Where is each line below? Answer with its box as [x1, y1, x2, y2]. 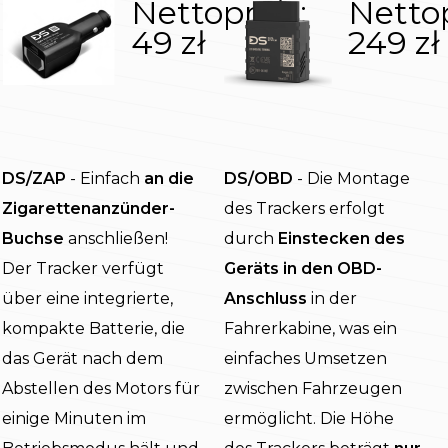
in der [307, 289, 357, 309]
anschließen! [64, 229, 168, 249]
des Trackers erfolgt [224, 199, 385, 219]
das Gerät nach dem [2, 349, 163, 369]
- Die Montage [293, 169, 410, 189]
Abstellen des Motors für [2, 379, 200, 399]
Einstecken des [278, 229, 405, 249]
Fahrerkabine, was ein [224, 319, 397, 339]
